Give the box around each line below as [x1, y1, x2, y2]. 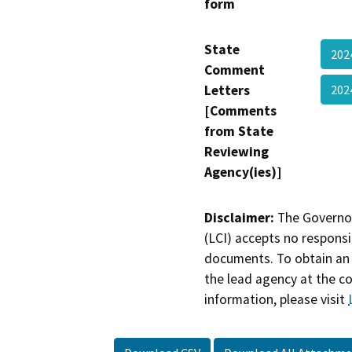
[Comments [204, 102, 277, 120]
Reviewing [204, 143, 269, 161]
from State [204, 123, 273, 141]
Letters [204, 82, 250, 100]
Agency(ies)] [204, 163, 281, 181]
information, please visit [204, 291, 348, 309]
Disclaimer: [204, 209, 274, 227]
